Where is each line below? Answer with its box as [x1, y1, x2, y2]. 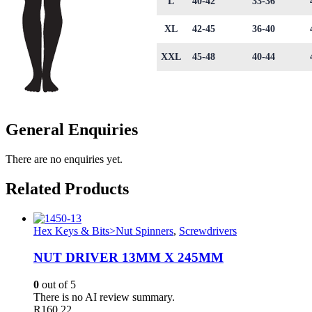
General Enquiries [6, 120, 138, 139]
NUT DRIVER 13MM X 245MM [33, 250, 224, 265]
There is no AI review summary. [33, 291, 175, 304]
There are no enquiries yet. [6, 153, 123, 165]
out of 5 [39, 279, 76, 291]
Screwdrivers [179, 224, 237, 237]
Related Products [6, 179, 129, 198]
